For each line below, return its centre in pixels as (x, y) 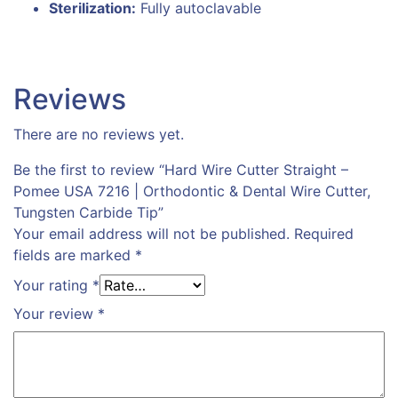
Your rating (53, 286)
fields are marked (74, 255)
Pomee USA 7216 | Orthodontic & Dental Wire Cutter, (192, 191)
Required (324, 234)
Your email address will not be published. (151, 234)
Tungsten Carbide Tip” (88, 213)
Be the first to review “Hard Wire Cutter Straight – (181, 170)
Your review (56, 314)
